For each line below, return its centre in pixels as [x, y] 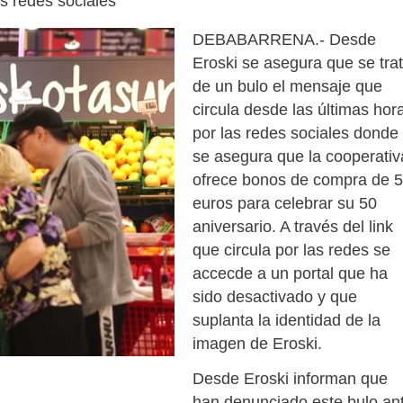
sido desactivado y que [275, 296]
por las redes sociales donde [296, 133]
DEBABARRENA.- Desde [284, 39]
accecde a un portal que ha [290, 273]
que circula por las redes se [291, 250]
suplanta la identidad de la [287, 320]
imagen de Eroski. [257, 343]
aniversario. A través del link [293, 226]
